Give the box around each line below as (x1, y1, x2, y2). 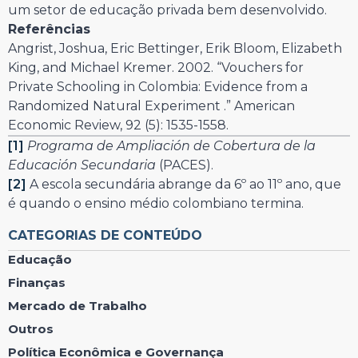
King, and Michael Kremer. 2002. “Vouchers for (8, 59, 304, 75)
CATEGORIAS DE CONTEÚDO (8, 227, 202, 243)
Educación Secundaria (8, 157, 156, 173)
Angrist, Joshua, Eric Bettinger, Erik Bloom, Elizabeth (8, 40, 342, 56)
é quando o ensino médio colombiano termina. (8, 195, 304, 211)
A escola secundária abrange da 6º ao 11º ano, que (26, 176, 341, 192)
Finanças (8, 274, 66, 290)
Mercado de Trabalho (8, 297, 147, 313)
